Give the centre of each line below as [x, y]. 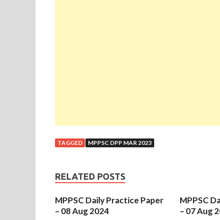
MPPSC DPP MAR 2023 [120, 143]
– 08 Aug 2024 [82, 211]
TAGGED [70, 143]
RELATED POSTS [90, 177]
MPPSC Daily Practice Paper [109, 200]
